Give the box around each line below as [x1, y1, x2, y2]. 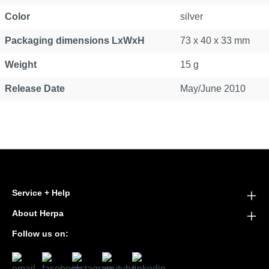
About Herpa [12, 208, 64, 218]
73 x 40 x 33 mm [180, 35, 250, 46]
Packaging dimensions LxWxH [5, 35, 145, 46]
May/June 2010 [180, 83, 246, 94]
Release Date [5, 83, 65, 94]
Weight [5, 59, 37, 70]
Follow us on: [12, 229, 68, 238]
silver [180, 11, 203, 22]
